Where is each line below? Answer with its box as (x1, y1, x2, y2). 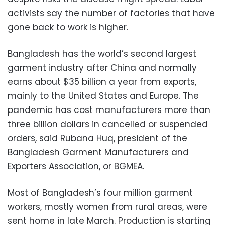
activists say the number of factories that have (8, 7, 215, 20)
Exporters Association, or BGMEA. (8, 160, 144, 173)
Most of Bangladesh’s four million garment (8, 187, 193, 199)
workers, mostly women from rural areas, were (8, 201, 207, 213)
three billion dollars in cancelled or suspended (8, 118, 208, 131)
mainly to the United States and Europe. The (8, 90, 199, 102)
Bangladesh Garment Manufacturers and (8, 146, 189, 159)
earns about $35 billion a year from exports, (8, 76, 196, 88)
